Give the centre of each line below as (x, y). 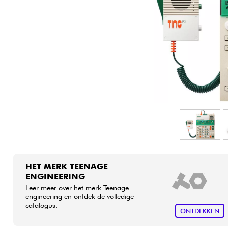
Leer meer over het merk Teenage (77, 187)
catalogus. (41, 205)
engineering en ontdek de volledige (79, 196)
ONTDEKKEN (199, 211)
